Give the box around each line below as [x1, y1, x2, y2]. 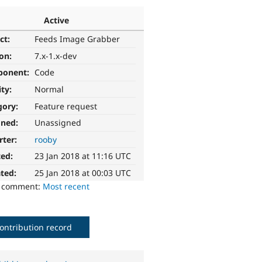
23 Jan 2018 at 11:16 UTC [35, 150, 132, 162]
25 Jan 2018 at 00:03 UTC [35, 167, 132, 179]
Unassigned [35, 117, 82, 129]
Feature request [35, 100, 98, 112]
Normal [35, 84, 64, 95]
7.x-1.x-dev [35, 50, 77, 61]
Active [43, 14, 69, 26]
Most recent [43, 181, 90, 192]
